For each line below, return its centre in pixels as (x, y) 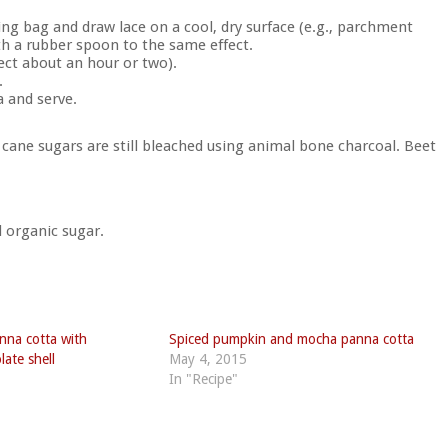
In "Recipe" (203, 379)
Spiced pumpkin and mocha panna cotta (291, 339)
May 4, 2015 (207, 359)
